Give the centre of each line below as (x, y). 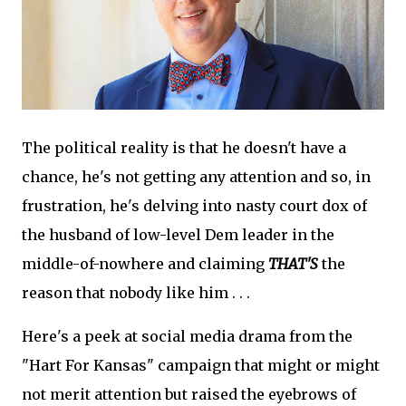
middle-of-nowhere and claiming (145, 264)
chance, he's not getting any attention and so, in (196, 177)
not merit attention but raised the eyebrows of (189, 395)
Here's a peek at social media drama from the (187, 337)
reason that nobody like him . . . (136, 293)
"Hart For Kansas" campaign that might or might (201, 366)
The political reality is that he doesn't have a (184, 148)
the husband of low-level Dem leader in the (178, 235)
